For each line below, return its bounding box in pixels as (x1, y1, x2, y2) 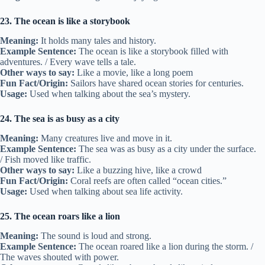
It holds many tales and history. (38, 35, 156, 46)
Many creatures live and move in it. (38, 132, 172, 143)
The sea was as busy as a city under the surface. (76, 143, 256, 154)
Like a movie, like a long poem (75, 67, 193, 78)
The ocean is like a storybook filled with (76, 46, 228, 57)
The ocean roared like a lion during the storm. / (76, 241, 253, 251)
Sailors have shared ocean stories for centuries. (68, 78, 244, 89)
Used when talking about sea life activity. (27, 186, 183, 196)
